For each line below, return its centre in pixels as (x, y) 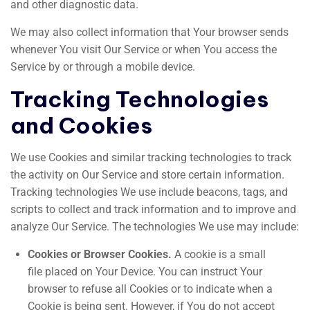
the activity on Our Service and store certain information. (147, 175)
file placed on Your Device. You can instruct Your (145, 272)
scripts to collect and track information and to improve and (153, 209)
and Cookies (81, 125)
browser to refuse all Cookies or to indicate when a (150, 289)
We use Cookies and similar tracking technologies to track (151, 157)
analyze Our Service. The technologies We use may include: (155, 227)
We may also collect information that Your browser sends (149, 32)
